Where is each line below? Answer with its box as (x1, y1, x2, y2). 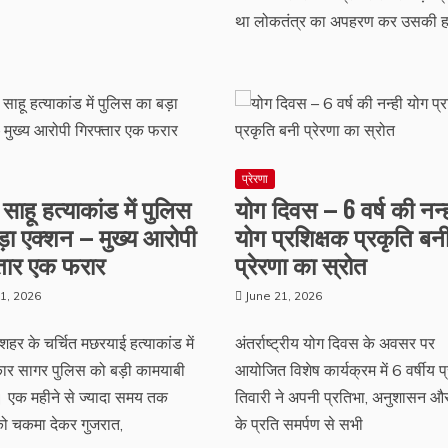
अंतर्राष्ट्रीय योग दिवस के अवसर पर (234, 333, 435, 353)
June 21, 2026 (244, 288, 322, 303)
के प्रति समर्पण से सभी (234, 414, 363, 434)
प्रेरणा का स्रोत (234, 246, 367, 282)
